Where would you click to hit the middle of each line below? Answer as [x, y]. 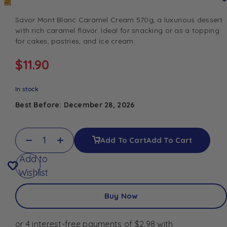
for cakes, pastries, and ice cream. [75, 41]
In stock [27, 89]
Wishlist [33, 172]
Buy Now [121, 196]
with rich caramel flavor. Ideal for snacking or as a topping [117, 30]
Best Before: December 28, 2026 [75, 105]
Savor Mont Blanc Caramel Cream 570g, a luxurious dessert [119, 20]
